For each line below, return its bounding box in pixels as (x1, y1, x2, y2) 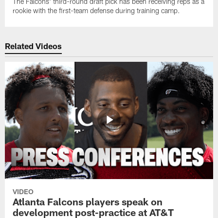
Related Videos (5, 41, 62, 51)
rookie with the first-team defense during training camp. (13, 6, 181, 15)
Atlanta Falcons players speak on (13, 195, 163, 207)
